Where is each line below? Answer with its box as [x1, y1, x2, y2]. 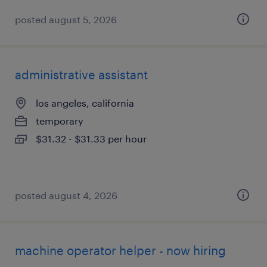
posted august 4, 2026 [15, 190, 117, 201]
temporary [36, 115, 83, 126]
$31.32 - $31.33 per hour [36, 133, 147, 144]
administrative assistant [15, 67, 148, 82]
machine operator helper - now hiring [15, 243, 226, 257]
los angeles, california [36, 97, 134, 108]
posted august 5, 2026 [15, 14, 117, 25]
